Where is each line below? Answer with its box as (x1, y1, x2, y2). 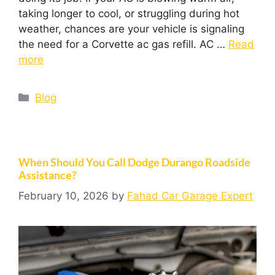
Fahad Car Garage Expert (127, 190, 253, 203)
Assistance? (18, 168, 77, 182)
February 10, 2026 (18, 190, 109, 203)
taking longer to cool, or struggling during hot (18, 7, 239, 20)
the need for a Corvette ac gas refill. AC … (18, 37, 228, 50)
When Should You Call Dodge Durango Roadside (18, 155, 250, 169)
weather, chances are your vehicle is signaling (18, 22, 244, 35)
